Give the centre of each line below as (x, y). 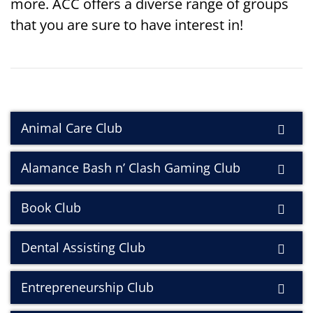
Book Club (51, 208)
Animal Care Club (72, 128)
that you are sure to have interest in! (127, 25)
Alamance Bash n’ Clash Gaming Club (131, 168)
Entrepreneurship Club (87, 287)
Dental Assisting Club (83, 247)
